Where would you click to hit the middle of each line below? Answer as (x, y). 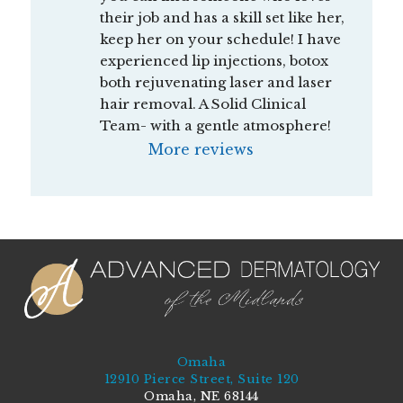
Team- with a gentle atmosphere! (215, 126)
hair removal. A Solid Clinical (202, 104)
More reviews (201, 150)
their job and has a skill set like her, (222, 18)
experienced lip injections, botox (214, 61)
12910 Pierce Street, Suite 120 (201, 380)
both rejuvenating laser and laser (215, 83)
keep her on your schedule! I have (220, 40)
